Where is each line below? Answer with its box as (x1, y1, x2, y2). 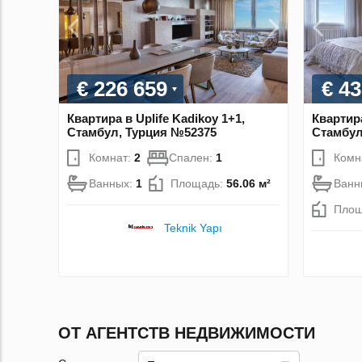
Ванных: (89, 176, 136, 190)
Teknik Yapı (164, 221, 223, 234)
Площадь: (170, 176, 226, 190)
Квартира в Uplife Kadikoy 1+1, (67, 111, 245, 125)
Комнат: (89, 150, 134, 164)
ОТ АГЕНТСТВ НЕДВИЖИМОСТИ (58, 323, 315, 342)
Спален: (169, 150, 216, 164)
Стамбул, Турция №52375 (67, 124, 217, 139)
